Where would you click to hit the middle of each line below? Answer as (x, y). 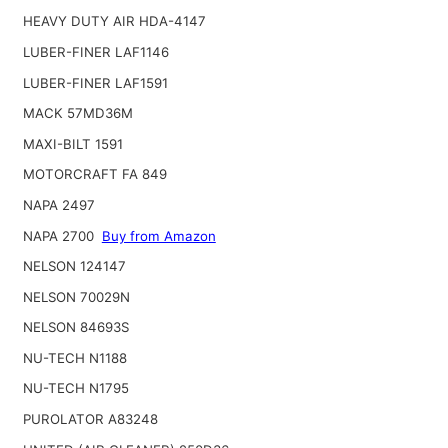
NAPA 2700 (60, 235)
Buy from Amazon (158, 235)
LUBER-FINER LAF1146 (95, 51)
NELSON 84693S (75, 327)
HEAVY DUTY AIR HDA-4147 (114, 21)
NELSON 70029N (76, 296)
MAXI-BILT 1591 (72, 143)
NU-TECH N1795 (75, 388)
